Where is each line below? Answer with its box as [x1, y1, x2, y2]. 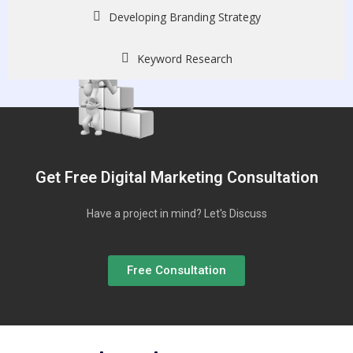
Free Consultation [127, 263, 226, 278]
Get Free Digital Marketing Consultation [35, 168, 318, 188]
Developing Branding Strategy [108, 9, 261, 24]
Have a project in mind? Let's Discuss [86, 207, 267, 221]
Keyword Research [136, 50, 232, 66]
